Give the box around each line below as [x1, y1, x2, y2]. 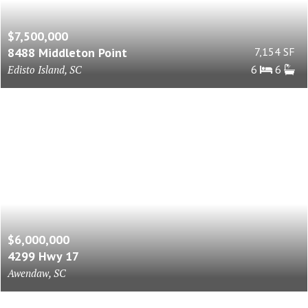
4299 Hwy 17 [8, 248, 79, 265]
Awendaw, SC [8, 266, 66, 280]
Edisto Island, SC [8, 63, 82, 77]
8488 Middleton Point [8, 45, 127, 61]
